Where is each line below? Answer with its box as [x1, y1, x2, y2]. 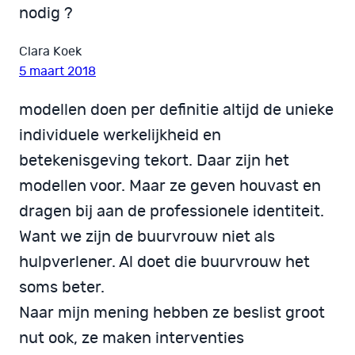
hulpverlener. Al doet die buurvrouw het [19, 254, 310, 270]
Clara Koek [19, 44, 82, 58]
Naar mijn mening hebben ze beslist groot [19, 304, 325, 321]
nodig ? [19, 5, 73, 21]
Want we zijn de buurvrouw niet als [19, 228, 275, 245]
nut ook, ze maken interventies [19, 330, 244, 346]
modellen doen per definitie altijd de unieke [19, 101, 334, 118]
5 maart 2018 [19, 64, 96, 78]
